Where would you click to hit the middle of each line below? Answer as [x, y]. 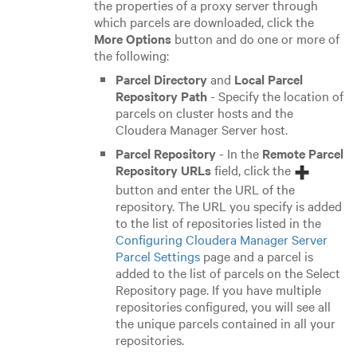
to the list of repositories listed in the [218, 222]
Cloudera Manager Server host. [201, 129]
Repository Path [161, 96]
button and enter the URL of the [205, 188]
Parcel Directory [161, 79]
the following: [131, 55]
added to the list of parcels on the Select [228, 272]
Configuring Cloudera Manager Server [221, 239]
